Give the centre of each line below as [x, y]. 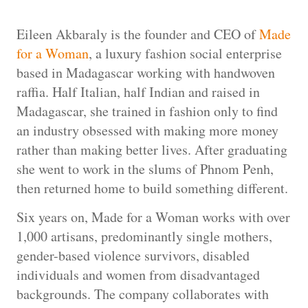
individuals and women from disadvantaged [138, 275]
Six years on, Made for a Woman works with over [153, 217]
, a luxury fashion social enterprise [185, 53]
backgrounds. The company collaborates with [143, 294]
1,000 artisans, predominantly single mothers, [144, 236]
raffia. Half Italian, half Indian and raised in [138, 91]
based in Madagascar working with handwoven [146, 72]
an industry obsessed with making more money [147, 130]
